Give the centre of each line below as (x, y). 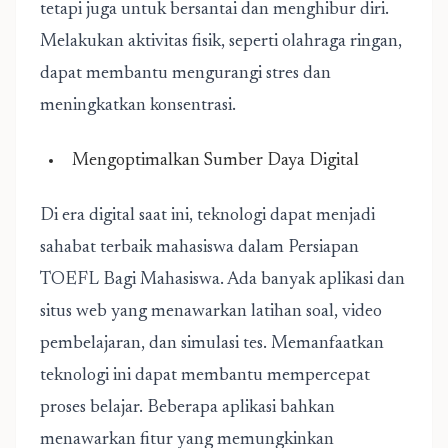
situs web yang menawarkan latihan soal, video (211, 312)
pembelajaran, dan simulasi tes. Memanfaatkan (212, 344)
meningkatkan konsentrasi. (138, 106)
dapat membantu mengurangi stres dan (185, 74)
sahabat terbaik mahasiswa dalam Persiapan (199, 248)
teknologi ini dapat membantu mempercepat (205, 376)
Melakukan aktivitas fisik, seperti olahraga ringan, (221, 42)
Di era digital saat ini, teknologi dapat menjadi (207, 216)
